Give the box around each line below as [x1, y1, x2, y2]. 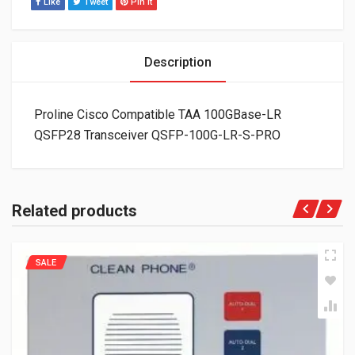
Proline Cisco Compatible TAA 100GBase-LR [34, 106, 281, 122]
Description [143, 54, 212, 70]
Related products [12, 200, 137, 220]
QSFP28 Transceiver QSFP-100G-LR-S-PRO [34, 127, 281, 143]
